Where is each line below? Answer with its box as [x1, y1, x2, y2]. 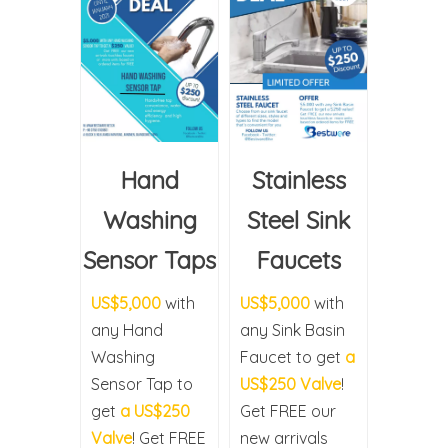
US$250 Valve [240, 374, 341, 395]
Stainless [251, 165, 346, 196]
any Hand [91, 320, 163, 341]
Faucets [256, 245, 341, 276]
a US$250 [120, 401, 190, 422]
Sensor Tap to [91, 374, 193, 395]
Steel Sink [246, 205, 351, 236]
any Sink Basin [240, 320, 345, 341]
